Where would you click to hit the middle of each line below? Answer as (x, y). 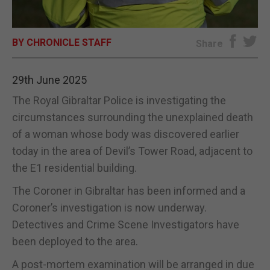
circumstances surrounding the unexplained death (133, 117)
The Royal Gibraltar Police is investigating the (119, 100)
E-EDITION (135, 22)
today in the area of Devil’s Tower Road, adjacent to (132, 151)
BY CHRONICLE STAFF (62, 42)
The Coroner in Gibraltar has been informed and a (129, 190)
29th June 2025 (49, 80)
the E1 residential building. (74, 168)
